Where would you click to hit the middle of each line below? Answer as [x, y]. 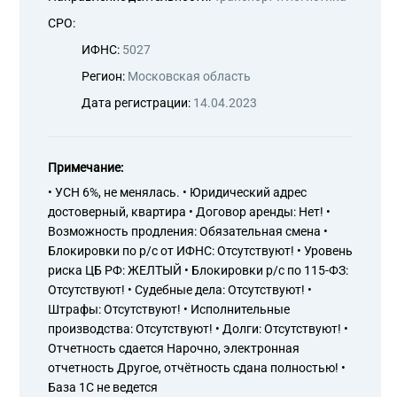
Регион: [105, 76]
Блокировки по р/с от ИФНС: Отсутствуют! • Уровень [200, 251]
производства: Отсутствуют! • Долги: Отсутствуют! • [198, 329]
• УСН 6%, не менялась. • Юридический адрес [177, 192]
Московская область [189, 76]
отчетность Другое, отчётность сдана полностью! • [197, 368]
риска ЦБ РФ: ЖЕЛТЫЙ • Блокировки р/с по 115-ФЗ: [198, 270]
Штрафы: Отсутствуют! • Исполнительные [169, 309]
